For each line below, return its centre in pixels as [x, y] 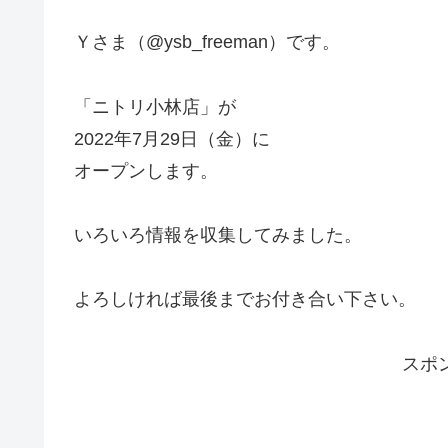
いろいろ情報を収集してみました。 [218, 235]
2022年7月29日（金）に [172, 138]
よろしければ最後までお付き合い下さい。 [245, 299]
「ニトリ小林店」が [155, 106]
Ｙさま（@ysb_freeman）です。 [207, 42]
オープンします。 [146, 170]
